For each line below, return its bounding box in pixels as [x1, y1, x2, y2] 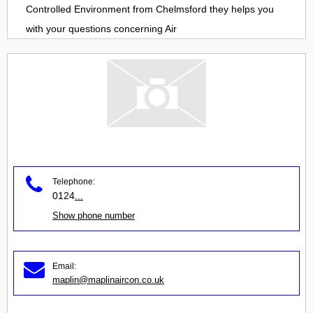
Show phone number [52, 210, 135, 221]
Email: [52, 261, 76, 271]
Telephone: [52, 176, 95, 187]
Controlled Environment [26, 3, 130, 15]
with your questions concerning [26, 23, 165, 35]
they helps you [207, 3, 274, 15]
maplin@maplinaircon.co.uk [52, 274, 164, 285]
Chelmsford [156, 3, 207, 15]
